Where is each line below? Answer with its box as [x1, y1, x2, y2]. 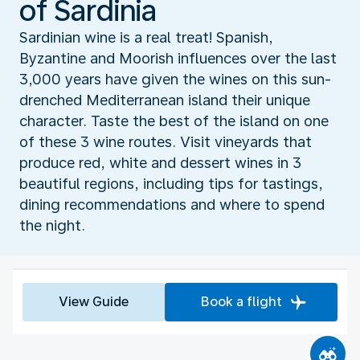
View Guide [59, 293, 129, 309]
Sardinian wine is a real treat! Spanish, [19, 28, 273, 46]
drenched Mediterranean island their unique [19, 91, 310, 108]
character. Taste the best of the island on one [19, 112, 329, 129]
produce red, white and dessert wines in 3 [19, 153, 301, 171]
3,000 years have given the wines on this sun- [19, 70, 331, 88]
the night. [19, 216, 85, 234]
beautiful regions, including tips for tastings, [19, 174, 323, 192]
